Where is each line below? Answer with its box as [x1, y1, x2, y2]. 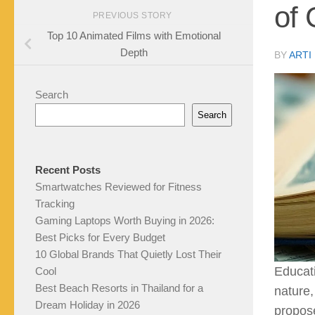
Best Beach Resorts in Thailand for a [35, 282, 203, 295]
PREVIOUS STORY [92, 10, 175, 20]
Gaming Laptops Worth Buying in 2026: [35, 214, 214, 227]
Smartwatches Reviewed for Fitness [35, 181, 202, 193]
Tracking [35, 198, 75, 210]
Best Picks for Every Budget [35, 231, 165, 244]
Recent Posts [35, 164, 101, 176]
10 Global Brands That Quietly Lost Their [35, 248, 221, 261]
